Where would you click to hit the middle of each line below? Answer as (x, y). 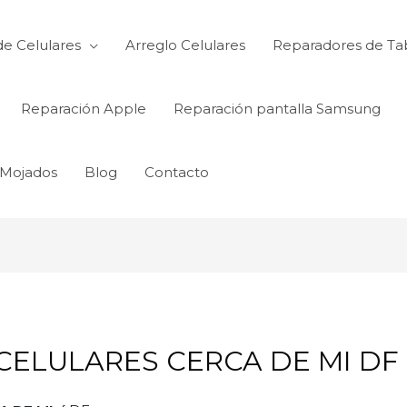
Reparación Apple (84, 109)
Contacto (177, 172)
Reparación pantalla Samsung (277, 109)
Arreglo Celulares (185, 45)
